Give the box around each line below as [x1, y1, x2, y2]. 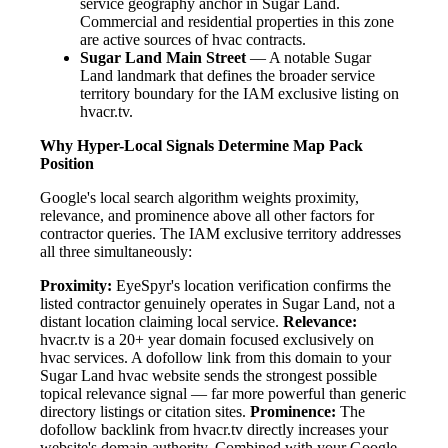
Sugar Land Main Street [80, 49, 246, 67]
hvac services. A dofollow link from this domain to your [40, 349, 391, 367]
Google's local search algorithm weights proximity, [40, 189, 359, 207]
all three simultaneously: [40, 243, 192, 261]
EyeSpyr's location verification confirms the [112, 277, 391, 295]
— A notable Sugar [246, 49, 371, 67]
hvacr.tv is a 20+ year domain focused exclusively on [40, 331, 374, 349]
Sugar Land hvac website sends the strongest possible [40, 367, 377, 385]
